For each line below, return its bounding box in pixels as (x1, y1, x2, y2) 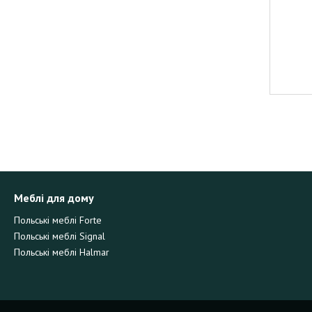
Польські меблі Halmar (14, 246, 110, 258)
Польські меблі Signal (14, 230, 106, 242)
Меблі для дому (14, 191, 95, 205)
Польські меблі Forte (14, 214, 102, 226)
